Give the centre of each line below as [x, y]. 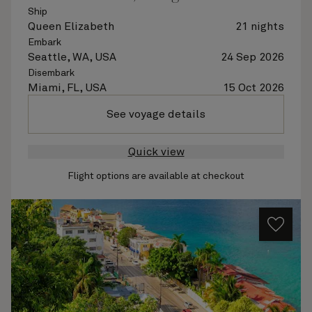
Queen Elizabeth [71, 26]
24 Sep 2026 [252, 57]
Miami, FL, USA [67, 88]
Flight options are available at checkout [156, 176]
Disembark [51, 73]
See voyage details [156, 114]
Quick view [156, 152]
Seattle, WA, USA [72, 57]
